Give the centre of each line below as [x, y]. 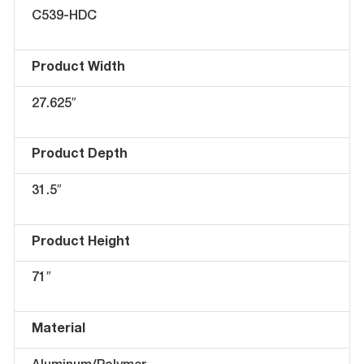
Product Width [78, 69]
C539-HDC [64, 17]
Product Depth [79, 156]
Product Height [80, 243]
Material [58, 330]
